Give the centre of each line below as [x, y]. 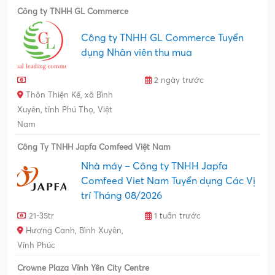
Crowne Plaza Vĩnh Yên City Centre [83, 269]
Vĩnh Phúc [36, 246]
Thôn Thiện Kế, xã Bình [68, 95]
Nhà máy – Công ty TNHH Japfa [154, 167]
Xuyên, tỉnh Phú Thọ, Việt [65, 110]
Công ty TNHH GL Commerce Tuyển [162, 38]
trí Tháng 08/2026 [122, 196]
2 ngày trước [178, 81]
